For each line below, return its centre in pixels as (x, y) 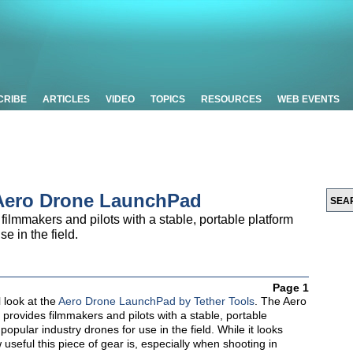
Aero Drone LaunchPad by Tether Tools (156, 301)
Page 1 (291, 288)
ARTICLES (66, 99)
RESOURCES (231, 99)
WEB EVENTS (308, 99)
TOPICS (168, 99)
